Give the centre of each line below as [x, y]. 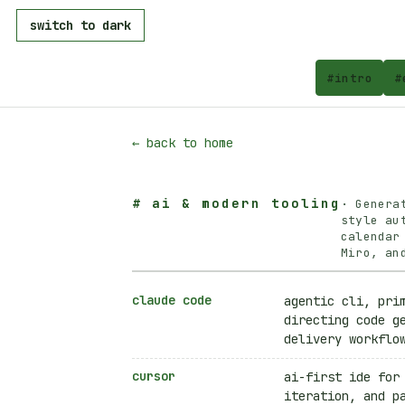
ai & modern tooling [246, 203]
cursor [154, 376]
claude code [172, 300]
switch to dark [80, 25]
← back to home [183, 143]
